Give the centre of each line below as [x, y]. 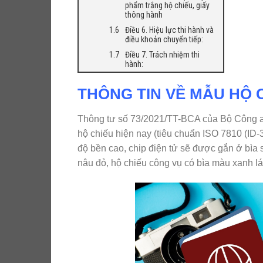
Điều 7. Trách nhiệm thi [162, 55]
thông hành [144, 15]
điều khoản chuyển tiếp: [164, 39]
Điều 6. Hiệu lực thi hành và [169, 30]
